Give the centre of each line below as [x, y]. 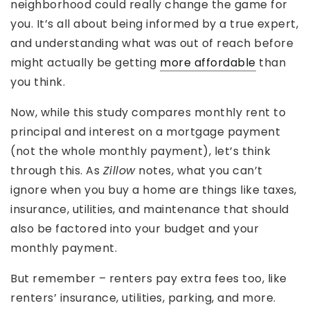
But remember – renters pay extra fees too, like [149, 279]
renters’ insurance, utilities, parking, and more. [143, 298]
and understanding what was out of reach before [152, 44]
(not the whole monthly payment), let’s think [140, 152]
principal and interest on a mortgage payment [145, 132]
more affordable [208, 63]
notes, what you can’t [199, 171]
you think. [38, 82]
